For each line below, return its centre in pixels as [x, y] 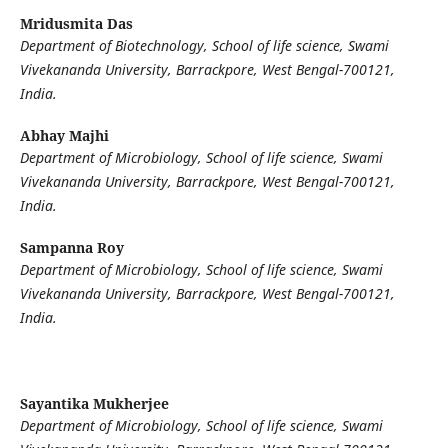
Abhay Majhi [64, 136]
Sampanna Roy [71, 248]
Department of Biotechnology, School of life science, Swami [204, 46]
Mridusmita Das [76, 24]
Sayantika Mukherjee [94, 404]
